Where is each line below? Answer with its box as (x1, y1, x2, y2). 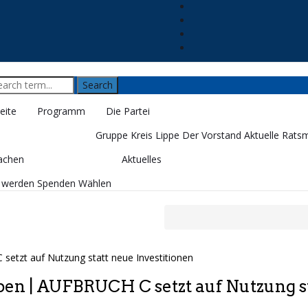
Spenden (36, 177, 76, 190)
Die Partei (105, 104, 150, 118)
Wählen (78, 177, 111, 190)
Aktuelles (121, 153, 162, 166)
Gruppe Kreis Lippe (95, 129, 179, 142)
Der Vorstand (181, 129, 241, 142)
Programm (36, 104, 85, 118)
